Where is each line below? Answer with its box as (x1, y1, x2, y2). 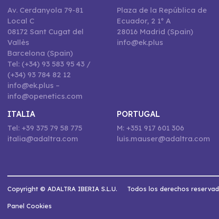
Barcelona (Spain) (7, 48, 73, 58)
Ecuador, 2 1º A (117, 16, 171, 26)
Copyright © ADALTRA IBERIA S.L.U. (7, 185, 117, 193)
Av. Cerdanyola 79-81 (7, 5, 83, 15)
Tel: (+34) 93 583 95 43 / (7, 59, 90, 69)
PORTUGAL (117, 109, 160, 119)
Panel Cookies (7, 202, 52, 210)
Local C (7, 16, 34, 26)
